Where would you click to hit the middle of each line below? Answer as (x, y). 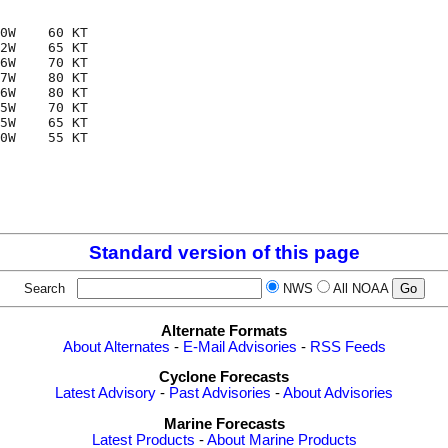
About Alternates (116, 346)
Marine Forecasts (224, 424)
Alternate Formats (224, 330)
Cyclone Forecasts (224, 377)
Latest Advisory (105, 393)
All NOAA (360, 289)
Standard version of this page (224, 253)
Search (48, 289)
